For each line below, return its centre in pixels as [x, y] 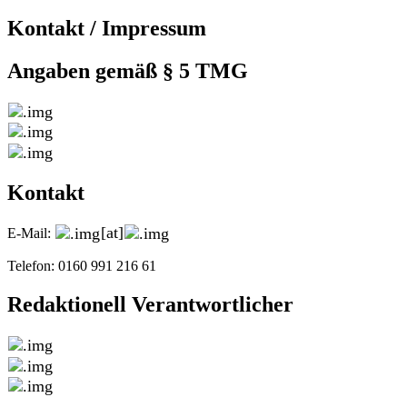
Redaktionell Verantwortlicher [150, 304]
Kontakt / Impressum [107, 28]
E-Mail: [31, 233]
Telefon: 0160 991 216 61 [82, 266]
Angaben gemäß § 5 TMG [128, 70]
